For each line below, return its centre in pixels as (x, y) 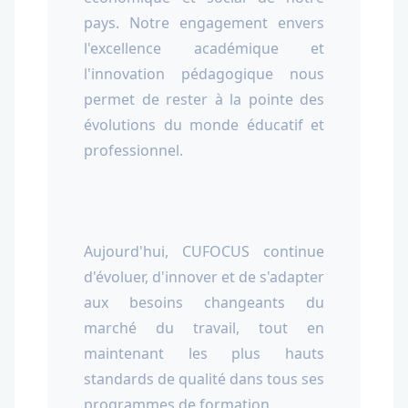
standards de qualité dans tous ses (204, 379)
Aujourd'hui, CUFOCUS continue (204, 251)
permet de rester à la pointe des (204, 99)
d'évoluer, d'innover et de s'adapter (204, 277)
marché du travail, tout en (204, 328)
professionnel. (133, 150)
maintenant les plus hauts (204, 353)
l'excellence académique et (204, 48)
